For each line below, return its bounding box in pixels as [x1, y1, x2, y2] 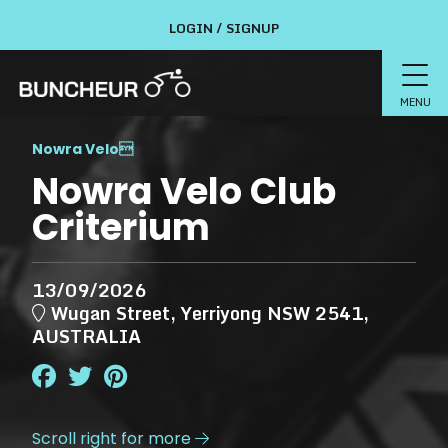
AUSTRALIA [32, 321, 141, 351]
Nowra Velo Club [32, 166, 336, 217]
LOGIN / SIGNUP [169, 17, 279, 39]
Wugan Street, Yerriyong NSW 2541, [46, 298, 369, 328]
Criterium [32, 202, 210, 253]
